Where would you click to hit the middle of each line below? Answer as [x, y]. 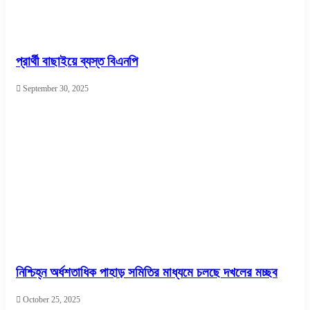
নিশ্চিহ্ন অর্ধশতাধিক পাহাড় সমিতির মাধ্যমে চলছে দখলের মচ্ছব [147, 272]
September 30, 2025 [56, 89]
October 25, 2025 [52, 299]
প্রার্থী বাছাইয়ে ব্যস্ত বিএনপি [77, 62]
